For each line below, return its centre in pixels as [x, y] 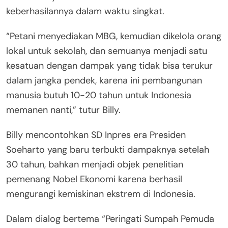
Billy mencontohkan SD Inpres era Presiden [96, 135]
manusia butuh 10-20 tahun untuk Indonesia [99, 95]
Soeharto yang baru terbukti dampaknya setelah [108, 149]
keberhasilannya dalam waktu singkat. [85, 11]
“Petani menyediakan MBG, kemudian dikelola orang [114, 36]
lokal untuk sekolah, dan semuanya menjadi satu [107, 51]
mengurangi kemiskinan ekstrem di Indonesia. [101, 194]
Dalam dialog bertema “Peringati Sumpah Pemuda [110, 219]
